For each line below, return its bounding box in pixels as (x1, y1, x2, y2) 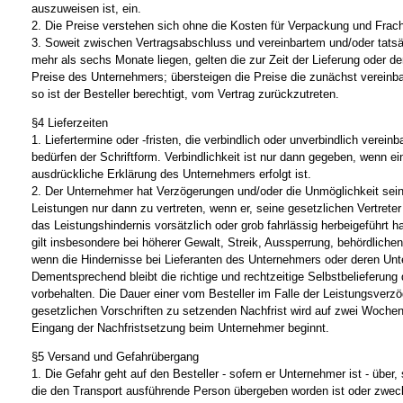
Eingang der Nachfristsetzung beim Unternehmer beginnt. (31, 320, 329, 335)
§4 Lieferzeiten (31, 115, 108, 130)
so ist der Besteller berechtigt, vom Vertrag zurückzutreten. (31, 86, 339, 101)
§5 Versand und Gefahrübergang (31, 350, 199, 364)
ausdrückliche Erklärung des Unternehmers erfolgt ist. (31, 166, 311, 181)
